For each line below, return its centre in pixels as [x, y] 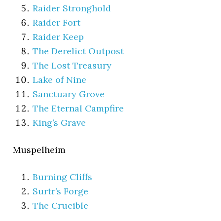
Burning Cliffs [63, 177]
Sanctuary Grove [69, 94]
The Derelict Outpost [78, 51]
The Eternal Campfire [78, 108]
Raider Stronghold [72, 8]
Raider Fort [57, 22]
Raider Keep [58, 37]
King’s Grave [59, 122]
